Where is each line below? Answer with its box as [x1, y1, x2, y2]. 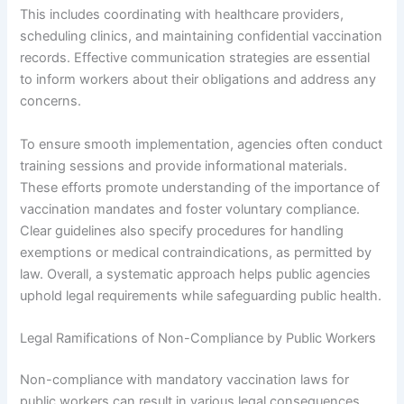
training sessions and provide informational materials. [20, 157, 348, 174]
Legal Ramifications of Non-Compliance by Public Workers [20, 330, 377, 347]
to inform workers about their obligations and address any [20, 71, 377, 88]
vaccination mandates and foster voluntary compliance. [20, 200, 361, 217]
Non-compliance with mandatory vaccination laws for [20, 371, 350, 388]
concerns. [20, 93, 82, 110]
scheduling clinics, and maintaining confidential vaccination [20, 28, 383, 45]
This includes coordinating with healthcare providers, [20, 6, 344, 23]
